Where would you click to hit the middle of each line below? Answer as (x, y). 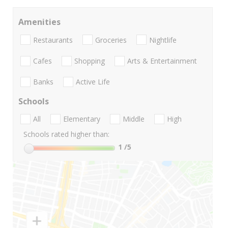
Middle (134, 119)
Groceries (111, 40)
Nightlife (163, 40)
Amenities (39, 22)
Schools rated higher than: (66, 134)
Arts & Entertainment (162, 61)
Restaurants (53, 40)
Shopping (90, 61)
